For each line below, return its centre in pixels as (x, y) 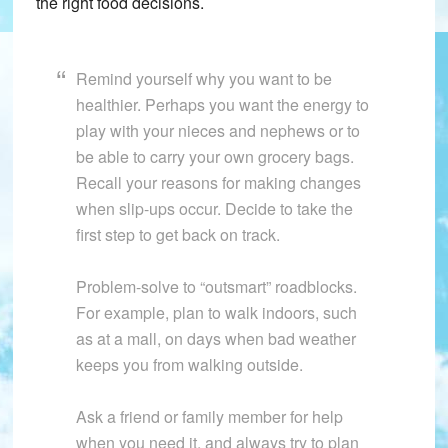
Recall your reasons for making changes (218, 183)
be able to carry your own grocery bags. (214, 157)
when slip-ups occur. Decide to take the (214, 209)
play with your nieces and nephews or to (217, 131)
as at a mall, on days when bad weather (215, 339)
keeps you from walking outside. (189, 365)
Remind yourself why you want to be (203, 79)
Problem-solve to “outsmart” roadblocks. (216, 287)
